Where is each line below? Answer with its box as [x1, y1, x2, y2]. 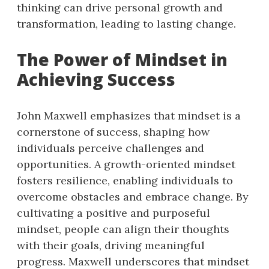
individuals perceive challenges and [17, 141, 204, 155]
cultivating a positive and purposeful [17, 205, 210, 220]
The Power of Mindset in [17, 47, 228, 71]
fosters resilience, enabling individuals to [17, 173, 233, 187]
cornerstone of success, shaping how [17, 124, 210, 139]
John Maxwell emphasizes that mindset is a [17, 108, 241, 122]
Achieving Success [17, 67, 175, 91]
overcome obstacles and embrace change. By [17, 189, 249, 204]
